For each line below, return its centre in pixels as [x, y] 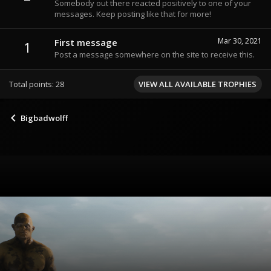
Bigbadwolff [44, 118]
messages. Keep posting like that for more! [133, 14]
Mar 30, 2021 [240, 41]
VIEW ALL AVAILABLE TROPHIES [198, 84]
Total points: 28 [37, 84]
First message [86, 43]
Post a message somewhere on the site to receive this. [155, 55]
